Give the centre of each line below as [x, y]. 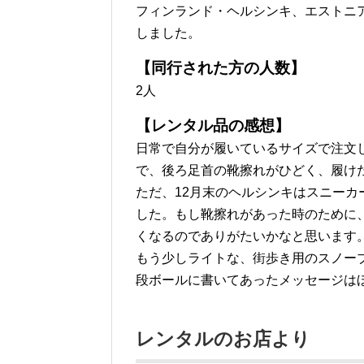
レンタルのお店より [223, 339]
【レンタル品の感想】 [213, 126]
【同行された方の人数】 [221, 68]
